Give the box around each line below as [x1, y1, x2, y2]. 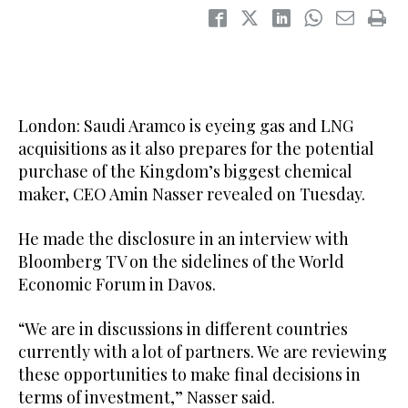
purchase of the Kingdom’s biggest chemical [18, 159, 352, 182]
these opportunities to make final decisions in [18, 362, 361, 385]
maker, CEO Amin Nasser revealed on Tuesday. [18, 182, 365, 205]
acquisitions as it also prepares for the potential [18, 137, 374, 159]
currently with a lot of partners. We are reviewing [18, 340, 387, 362]
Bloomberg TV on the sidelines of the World [18, 250, 344, 272]
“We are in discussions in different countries [18, 317, 348, 340]
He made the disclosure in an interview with [18, 227, 349, 250]
